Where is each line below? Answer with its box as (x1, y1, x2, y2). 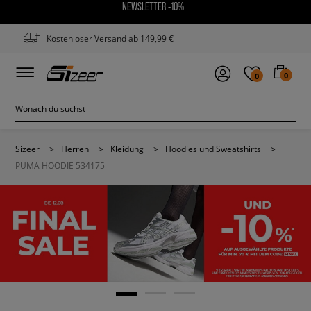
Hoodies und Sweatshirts (165, 143, 261, 154)
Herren (61, 143, 89, 154)
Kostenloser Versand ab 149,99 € (47, 33, 174, 44)
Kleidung (110, 143, 144, 154)
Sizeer (15, 143, 40, 154)
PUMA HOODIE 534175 (15, 160, 105, 171)
